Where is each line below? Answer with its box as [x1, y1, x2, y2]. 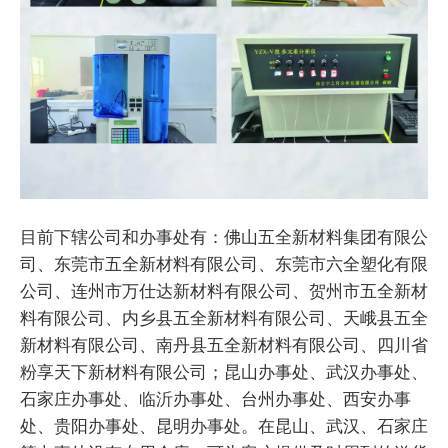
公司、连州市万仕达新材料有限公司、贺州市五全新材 [20, 279, 428, 303]
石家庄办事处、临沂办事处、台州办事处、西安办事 [20, 387, 411, 411]
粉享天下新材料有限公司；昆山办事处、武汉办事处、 [20, 360, 428, 384]
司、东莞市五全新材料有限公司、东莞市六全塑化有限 [20, 252, 428, 276]
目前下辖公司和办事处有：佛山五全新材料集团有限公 [20, 225, 428, 249]
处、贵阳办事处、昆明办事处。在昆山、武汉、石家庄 [20, 414, 428, 438]
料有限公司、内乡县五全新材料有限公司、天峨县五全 [20, 306, 428, 330]
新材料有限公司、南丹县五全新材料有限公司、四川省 [20, 333, 428, 357]
